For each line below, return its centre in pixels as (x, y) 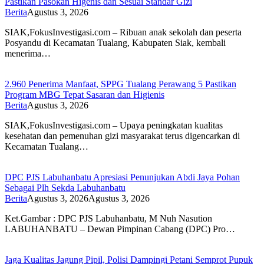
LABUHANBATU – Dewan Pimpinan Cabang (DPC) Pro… (120, 229)
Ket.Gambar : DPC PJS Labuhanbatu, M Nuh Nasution (108, 218)
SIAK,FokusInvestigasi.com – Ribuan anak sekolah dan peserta (123, 32)
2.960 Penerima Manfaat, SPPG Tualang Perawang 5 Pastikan (121, 84)
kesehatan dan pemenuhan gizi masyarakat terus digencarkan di (122, 136)
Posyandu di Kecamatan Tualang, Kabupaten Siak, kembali (115, 42)
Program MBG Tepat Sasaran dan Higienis (85, 94)
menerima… (28, 53)
